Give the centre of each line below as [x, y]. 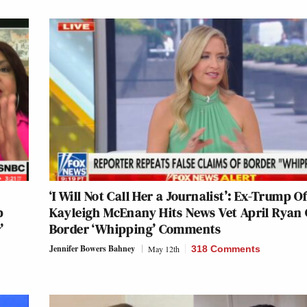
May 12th [163, 249]
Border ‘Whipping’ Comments [135, 229]
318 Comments [225, 249]
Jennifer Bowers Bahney [92, 249]
